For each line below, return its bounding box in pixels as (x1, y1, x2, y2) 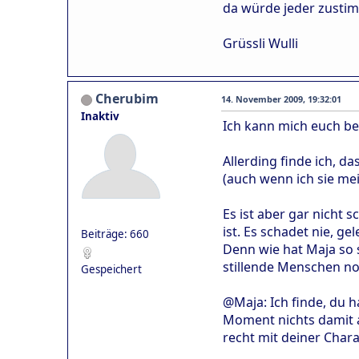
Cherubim (95, 90, 159, 108)
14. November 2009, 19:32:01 (221, 93, 341, 106)
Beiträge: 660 (81, 227, 149, 242)
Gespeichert (81, 262, 142, 277)
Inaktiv (81, 109, 119, 124)
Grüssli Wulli (223, 34, 298, 53)
